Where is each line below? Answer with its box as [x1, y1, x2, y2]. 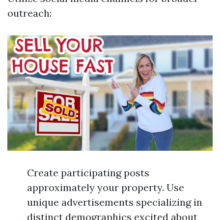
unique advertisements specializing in [27, 196, 202, 209]
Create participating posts [27, 166, 149, 179]
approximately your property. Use [27, 181, 184, 194]
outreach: [7, 7, 52, 20]
